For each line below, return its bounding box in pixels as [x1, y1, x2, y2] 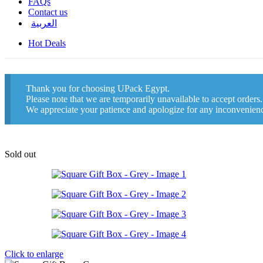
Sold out [5, 149, 36, 159]
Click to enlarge [5, 248, 63, 259]
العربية [31, 18, 57, 28]
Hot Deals [28, 38, 66, 48]
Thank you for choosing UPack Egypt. [25, 83, 170, 93]
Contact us [28, 7, 68, 17]
